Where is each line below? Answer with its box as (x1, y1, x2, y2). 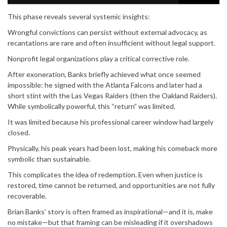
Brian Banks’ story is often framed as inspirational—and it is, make (8, 207, 213, 216)
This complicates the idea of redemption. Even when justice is (8, 170, 203, 179)
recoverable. (8, 192, 47, 201)
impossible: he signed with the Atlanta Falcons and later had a (8, 81, 202, 90)
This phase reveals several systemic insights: (8, 12, 150, 21)
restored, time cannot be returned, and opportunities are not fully (8, 181, 215, 190)
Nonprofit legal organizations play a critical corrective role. (8, 54, 190, 63)
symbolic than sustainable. (8, 155, 91, 164)
